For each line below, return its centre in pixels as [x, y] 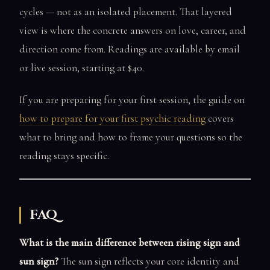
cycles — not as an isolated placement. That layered [126, 11]
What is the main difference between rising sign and [130, 243]
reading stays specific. [64, 155]
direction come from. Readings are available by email [130, 49]
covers [220, 118]
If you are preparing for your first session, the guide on [132, 99]
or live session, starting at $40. [82, 67]
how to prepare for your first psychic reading [112, 118]
